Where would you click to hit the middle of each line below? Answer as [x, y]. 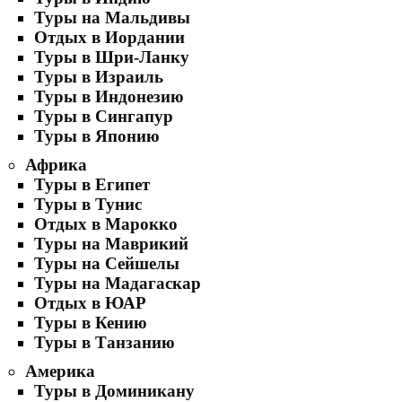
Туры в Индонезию [109, 96]
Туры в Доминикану [114, 391]
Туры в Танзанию [105, 342]
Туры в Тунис [88, 204]
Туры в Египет [92, 184]
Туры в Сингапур [104, 116]
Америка [60, 371]
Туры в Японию [97, 136]
